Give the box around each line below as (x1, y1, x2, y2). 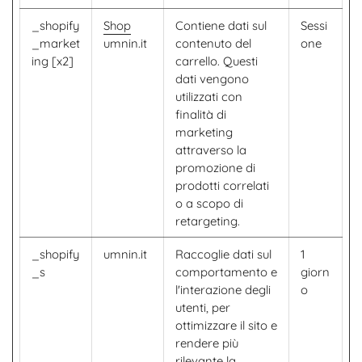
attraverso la (175, 142, 246, 158)
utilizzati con (175, 89, 242, 104)
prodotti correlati (175, 178, 269, 193)
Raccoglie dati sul (175, 246, 271, 262)
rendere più (175, 335, 238, 351)
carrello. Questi (175, 53, 258, 69)
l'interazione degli (175, 282, 271, 297)
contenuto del (175, 36, 251, 51)
